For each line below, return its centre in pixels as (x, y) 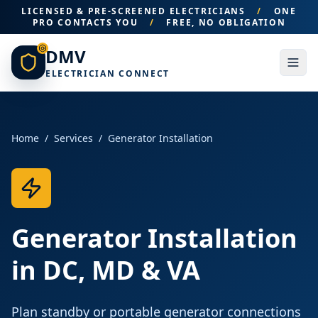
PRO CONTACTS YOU (87, 22)
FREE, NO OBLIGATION (224, 22)
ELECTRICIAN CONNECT (108, 73)
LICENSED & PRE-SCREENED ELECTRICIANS (135, 11)
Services (73, 138)
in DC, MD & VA (106, 270)
